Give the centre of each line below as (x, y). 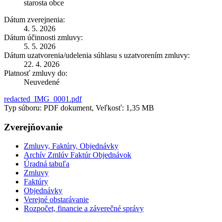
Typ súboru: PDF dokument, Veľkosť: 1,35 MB (79, 108)
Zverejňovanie (33, 127)
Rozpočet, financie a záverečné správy (84, 209)
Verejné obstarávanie (56, 200)
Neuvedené (42, 82)
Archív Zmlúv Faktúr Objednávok (78, 155)
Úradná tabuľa (47, 164)
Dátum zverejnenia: (34, 19)
